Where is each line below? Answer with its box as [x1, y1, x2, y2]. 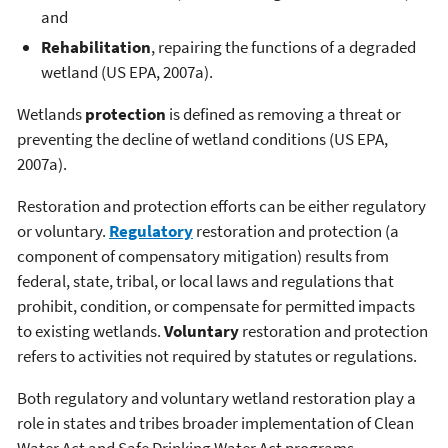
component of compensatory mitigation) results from [17, 244, 389, 267]
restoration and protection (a [193, 219, 399, 242]
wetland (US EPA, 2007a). [41, 60, 213, 83]
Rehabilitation [41, 35, 151, 58]
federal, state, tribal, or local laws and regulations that [17, 269, 394, 292]
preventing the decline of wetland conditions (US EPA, [17, 127, 388, 150]
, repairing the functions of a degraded [151, 35, 416, 58]
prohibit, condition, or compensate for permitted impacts [17, 294, 415, 317]
